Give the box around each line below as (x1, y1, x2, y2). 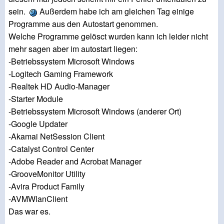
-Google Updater (8, 118, 67, 130)
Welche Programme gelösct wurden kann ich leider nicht (8, 30, 208, 42)
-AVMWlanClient (8, 193, 67, 205)
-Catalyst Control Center (8, 143, 94, 155)
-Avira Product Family (8, 180, 84, 192)
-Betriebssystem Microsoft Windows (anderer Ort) (8, 105, 181, 117)
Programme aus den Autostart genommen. (8, 18, 158, 30)
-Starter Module (8, 93, 63, 105)
